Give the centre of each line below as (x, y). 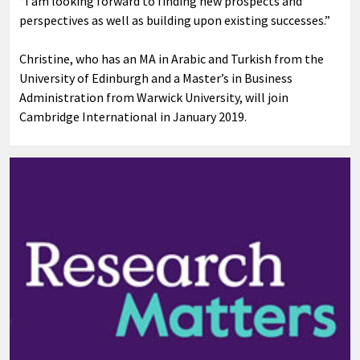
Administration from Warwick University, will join (154, 97)
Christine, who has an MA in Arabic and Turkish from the (172, 58)
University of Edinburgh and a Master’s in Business (156, 78)
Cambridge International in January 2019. (133, 116)
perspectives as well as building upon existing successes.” (176, 20)
